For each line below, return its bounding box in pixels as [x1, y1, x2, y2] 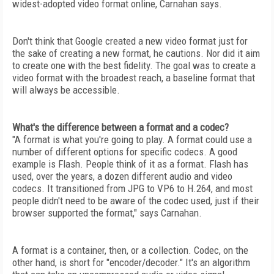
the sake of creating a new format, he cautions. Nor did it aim [12, 47, 260, 59]
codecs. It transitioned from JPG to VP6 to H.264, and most [12, 182, 253, 194]
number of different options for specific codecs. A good [12, 146, 237, 158]
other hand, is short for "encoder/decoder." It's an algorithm [12, 256, 250, 268]
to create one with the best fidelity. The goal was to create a [12, 59, 256, 72]
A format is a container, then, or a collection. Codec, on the [12, 244, 248, 256]
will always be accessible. [12, 84, 120, 96]
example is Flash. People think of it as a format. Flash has [12, 158, 248, 170]
